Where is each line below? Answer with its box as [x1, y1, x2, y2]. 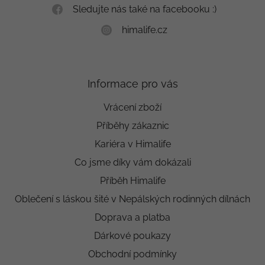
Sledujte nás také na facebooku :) [72, 4, 216, 15]
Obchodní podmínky [88, 248, 177, 260]
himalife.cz [121, 24, 167, 36]
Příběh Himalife [99, 175, 166, 187]
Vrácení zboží [104, 102, 161, 114]
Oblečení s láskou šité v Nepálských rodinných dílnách [15, 193, 250, 205]
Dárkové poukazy [94, 230, 171, 242]
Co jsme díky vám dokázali [74, 157, 191, 169]
